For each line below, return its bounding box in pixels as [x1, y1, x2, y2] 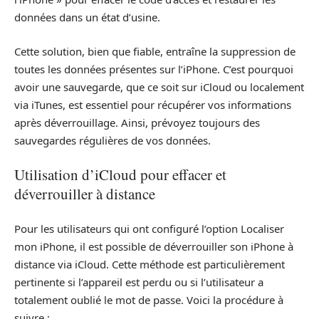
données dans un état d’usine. [14, 10, 160, 24]
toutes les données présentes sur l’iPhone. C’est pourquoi [14, 61, 293, 76]
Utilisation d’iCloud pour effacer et [14, 164, 226, 184]
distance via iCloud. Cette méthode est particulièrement [14, 256, 285, 271]
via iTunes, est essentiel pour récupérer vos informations [14, 97, 291, 112]
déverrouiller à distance [14, 184, 155, 204]
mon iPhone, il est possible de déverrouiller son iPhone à [14, 239, 293, 253]
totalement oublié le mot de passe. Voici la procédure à [14, 292, 283, 307]
